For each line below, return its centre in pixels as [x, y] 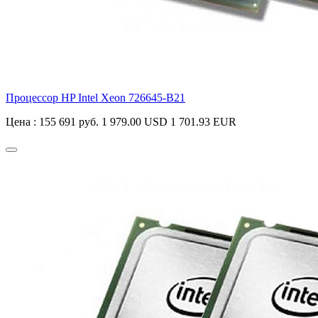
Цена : [22, 122]
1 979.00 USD [135, 122]
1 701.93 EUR [203, 122]
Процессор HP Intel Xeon [67, 98]
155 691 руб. [69, 122]
